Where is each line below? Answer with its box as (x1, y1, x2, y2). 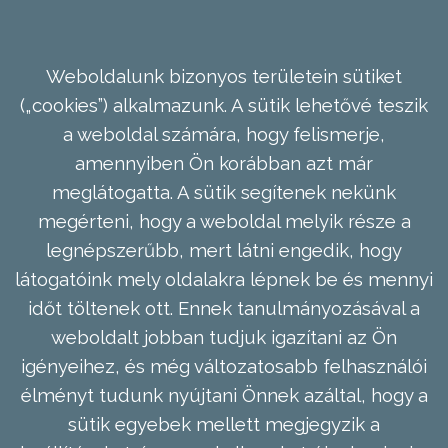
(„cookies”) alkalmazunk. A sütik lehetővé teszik (20, 93, 428, 116)
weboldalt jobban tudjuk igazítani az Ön (51, 325, 397, 348)
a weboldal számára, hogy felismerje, (63, 122, 385, 145)
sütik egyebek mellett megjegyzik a (68, 412, 380, 435)
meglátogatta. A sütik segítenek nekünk (52, 180, 396, 203)
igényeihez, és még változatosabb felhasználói (21, 354, 427, 377)
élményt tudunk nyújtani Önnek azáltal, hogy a (20, 383, 428, 406)
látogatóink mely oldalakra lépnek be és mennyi (15, 267, 433, 290)
